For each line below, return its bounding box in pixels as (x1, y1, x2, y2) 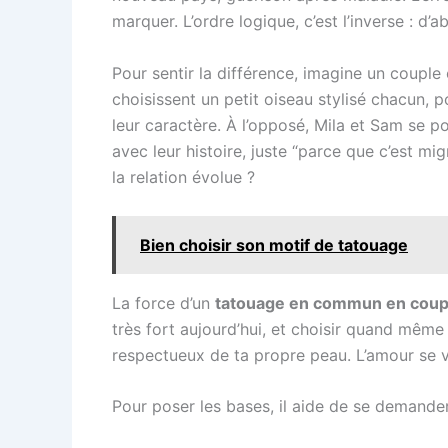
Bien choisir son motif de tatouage (140, 234, 408, 255)
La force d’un (112, 292, 215, 313)
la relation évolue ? (112, 166, 255, 187)
